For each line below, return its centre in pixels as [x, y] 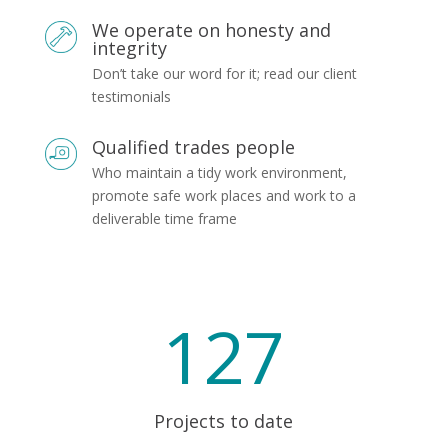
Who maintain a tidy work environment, [219, 172]
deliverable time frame [164, 218]
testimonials [131, 96]
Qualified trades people [193, 146]
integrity [129, 47]
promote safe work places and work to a [223, 195]
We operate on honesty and [211, 29]
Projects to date [224, 420]
